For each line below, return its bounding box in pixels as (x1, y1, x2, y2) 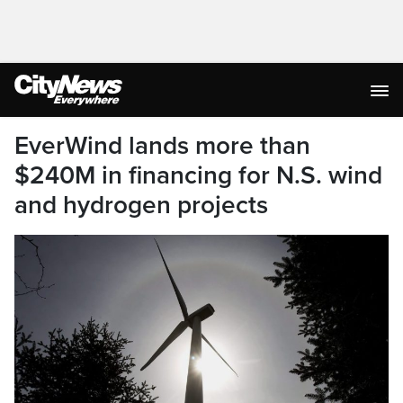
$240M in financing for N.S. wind (14, 160, 382, 191)
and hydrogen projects (14, 190, 268, 220)
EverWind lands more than (14, 130, 310, 161)
